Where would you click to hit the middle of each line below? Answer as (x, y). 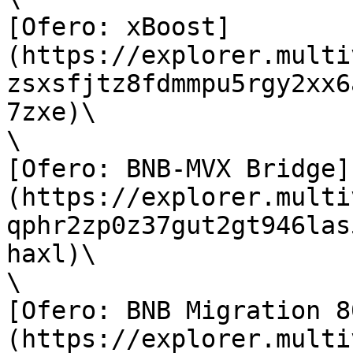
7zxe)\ (51, 112)
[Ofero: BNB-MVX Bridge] (178, 169)
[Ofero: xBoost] (119, 27)
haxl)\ (51, 254)
